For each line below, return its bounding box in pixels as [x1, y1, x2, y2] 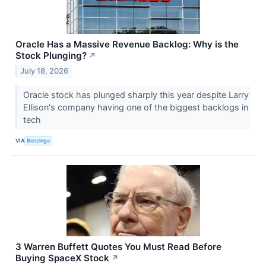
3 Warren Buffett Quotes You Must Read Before [15, 240, 221, 252]
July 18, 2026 [20, 66, 69, 75]
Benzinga [27, 137, 50, 144]
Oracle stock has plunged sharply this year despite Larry [23, 89, 249, 100]
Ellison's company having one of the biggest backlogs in [23, 102, 248, 112]
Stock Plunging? [15, 49, 87, 61]
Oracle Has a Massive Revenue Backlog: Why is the [15, 38, 239, 50]
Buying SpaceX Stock [15, 252, 109, 264]
